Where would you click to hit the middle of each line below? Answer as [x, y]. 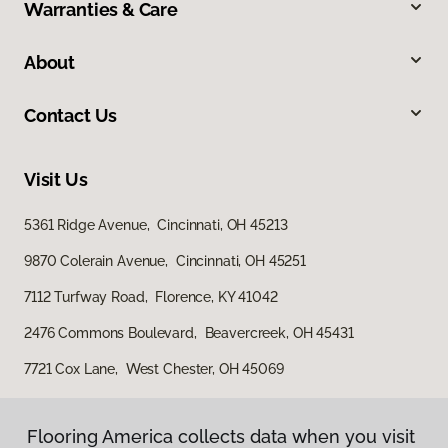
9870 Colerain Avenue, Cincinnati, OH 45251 [165, 260]
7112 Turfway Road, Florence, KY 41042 [151, 296]
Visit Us [56, 179]
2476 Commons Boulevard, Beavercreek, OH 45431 [189, 332]
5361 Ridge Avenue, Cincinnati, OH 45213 [156, 224]
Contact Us [71, 115]
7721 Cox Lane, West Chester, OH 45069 [154, 368]
